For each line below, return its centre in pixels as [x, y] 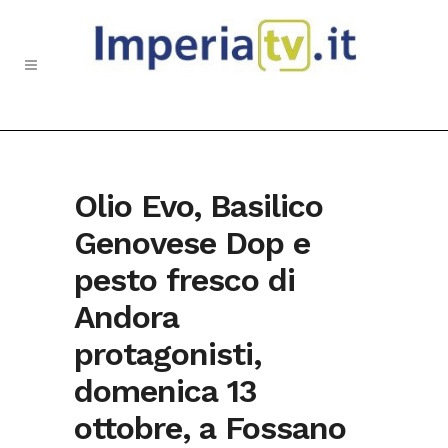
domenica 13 [165, 391]
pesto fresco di [184, 280]
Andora [126, 317]
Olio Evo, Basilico [198, 206]
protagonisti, [167, 354]
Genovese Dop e [192, 243]
